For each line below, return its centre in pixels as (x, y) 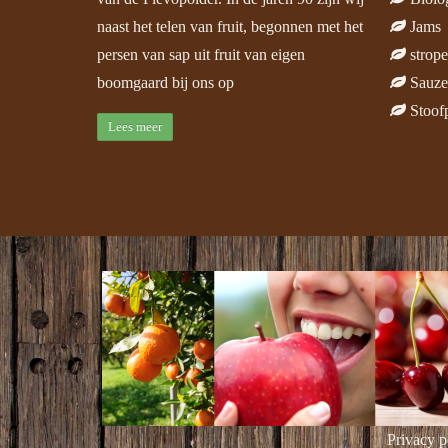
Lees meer (135, 127)
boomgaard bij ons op (165, 82)
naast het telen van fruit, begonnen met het (230, 26)
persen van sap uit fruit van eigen (201, 54)
